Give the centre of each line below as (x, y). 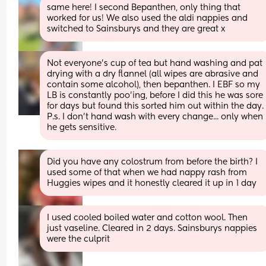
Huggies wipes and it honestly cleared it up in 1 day (152, 183)
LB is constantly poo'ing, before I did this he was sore (155, 95)
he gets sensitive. (82, 127)
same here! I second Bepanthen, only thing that (144, 7)
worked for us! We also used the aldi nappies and (148, 18)
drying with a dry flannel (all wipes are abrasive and (153, 74)
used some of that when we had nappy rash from (147, 172)
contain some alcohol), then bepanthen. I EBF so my (154, 85)
